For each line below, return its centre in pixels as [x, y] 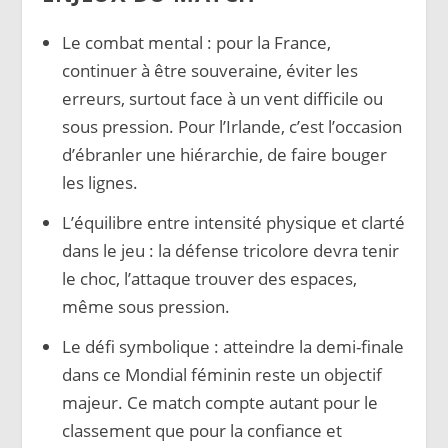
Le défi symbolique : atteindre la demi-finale [232, 346]
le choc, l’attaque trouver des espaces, [209, 278]
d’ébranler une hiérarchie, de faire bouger [224, 154]
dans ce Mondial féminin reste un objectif [221, 374]
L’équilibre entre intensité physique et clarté [233, 222]
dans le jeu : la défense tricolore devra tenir [230, 250]
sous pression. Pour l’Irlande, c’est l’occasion [231, 126]
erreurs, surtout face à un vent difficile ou [222, 98]
